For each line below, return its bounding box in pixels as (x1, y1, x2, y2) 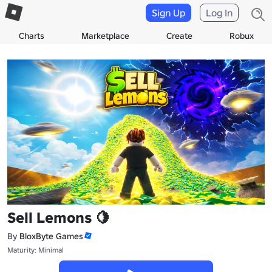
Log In (206, 7, 233, 19)
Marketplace (81, 30, 129, 41)
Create (166, 30, 192, 41)
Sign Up (152, 7, 185, 19)
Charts (18, 30, 44, 41)
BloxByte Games (19, 230, 83, 242)
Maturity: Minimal (7, 245, 64, 254)
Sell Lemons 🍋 (7, 208, 110, 227)
